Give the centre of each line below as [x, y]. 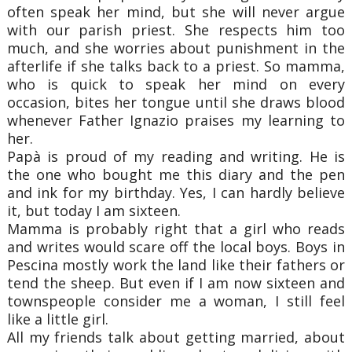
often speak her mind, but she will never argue [176, 11]
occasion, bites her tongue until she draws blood [176, 102]
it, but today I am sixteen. [93, 210]
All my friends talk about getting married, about [176, 337]
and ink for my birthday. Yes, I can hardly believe [176, 192]
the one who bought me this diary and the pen [176, 174]
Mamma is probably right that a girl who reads [176, 228]
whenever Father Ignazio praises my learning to [176, 120]
